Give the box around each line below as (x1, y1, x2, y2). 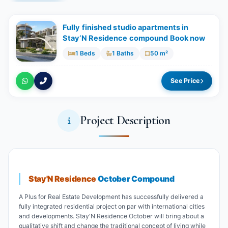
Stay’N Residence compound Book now (63, 34, 206, 43)
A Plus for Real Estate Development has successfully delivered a (19, 193, 204, 201)
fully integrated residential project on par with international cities (19, 203, 205, 211)
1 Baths (112, 49, 134, 58)
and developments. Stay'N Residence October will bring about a (19, 212, 204, 220)
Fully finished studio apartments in (63, 23, 189, 33)
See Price (170, 77, 200, 85)
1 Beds (75, 49, 95, 58)
